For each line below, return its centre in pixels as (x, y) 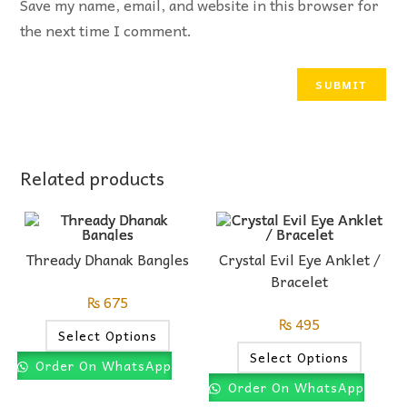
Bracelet (300, 280)
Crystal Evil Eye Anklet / (299, 258)
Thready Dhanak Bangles (107, 258)
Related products (93, 178)
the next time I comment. (106, 30)
